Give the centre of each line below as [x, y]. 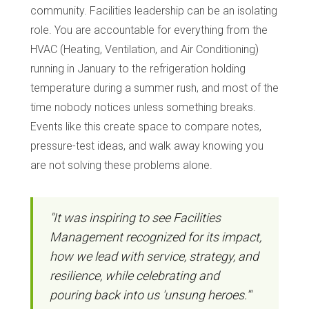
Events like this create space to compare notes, [146, 126]
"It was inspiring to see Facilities [135, 217]
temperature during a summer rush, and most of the [154, 88]
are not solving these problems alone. [121, 165]
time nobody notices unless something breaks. [143, 107]
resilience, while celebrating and [134, 275]
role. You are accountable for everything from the [149, 30]
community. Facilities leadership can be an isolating [154, 10]
